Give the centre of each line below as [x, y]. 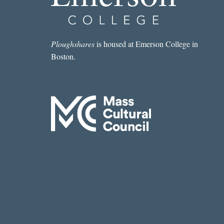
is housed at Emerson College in [146, 44]
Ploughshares [72, 44]
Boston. [63, 56]
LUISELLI [121, 7]
